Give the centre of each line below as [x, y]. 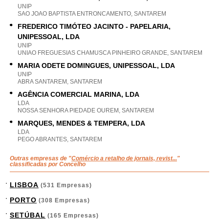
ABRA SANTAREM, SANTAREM [60, 82]
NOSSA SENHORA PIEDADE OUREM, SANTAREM [86, 110]
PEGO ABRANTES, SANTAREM [60, 139]
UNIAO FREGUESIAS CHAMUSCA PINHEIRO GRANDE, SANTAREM [110, 53]
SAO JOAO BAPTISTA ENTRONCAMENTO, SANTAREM [92, 14]
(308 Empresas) [63, 200]
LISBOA [24, 185]
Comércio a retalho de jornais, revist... [124, 158]
